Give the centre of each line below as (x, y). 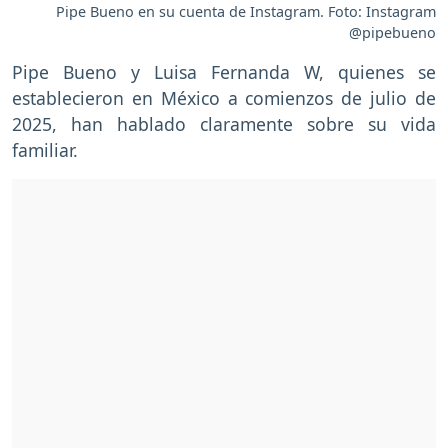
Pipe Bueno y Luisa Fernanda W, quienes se (224, 71)
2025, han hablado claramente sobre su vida (224, 123)
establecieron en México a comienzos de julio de (224, 97)
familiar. (45, 149)
